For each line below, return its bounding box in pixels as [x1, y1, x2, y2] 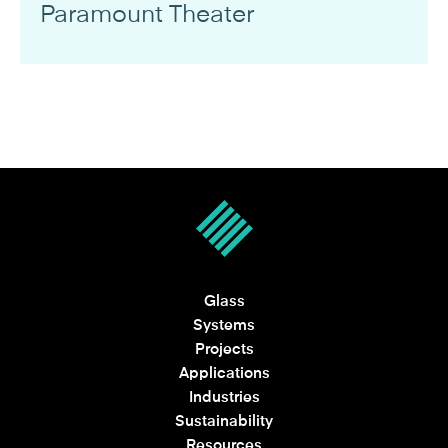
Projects [194, 341, 254, 358]
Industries [188, 389, 260, 406]
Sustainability [175, 413, 273, 430]
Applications [178, 365, 270, 382]
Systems [193, 317, 255, 334]
